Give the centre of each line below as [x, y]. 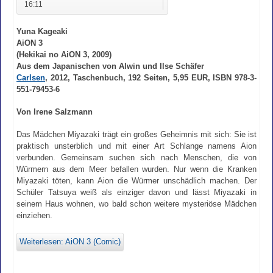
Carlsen [31, 78]
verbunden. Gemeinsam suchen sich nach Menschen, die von [136, 157]
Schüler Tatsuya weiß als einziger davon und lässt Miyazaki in [136, 192]
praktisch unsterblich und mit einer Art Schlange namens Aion [136, 146]
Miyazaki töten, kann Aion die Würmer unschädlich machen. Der [136, 180]
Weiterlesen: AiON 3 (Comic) [70, 242]
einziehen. [34, 215]
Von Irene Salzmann [55, 112]
